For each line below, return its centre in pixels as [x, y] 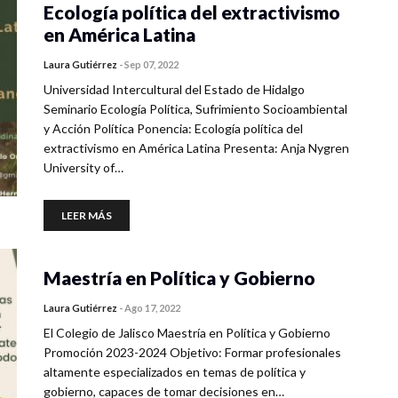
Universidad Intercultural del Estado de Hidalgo [174, 89]
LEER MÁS [87, 215]
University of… [84, 167]
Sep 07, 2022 [151, 64]
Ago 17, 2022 [152, 308]
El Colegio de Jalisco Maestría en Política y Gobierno [187, 333]
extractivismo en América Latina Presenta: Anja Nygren [196, 148]
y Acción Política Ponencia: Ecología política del [173, 128]
